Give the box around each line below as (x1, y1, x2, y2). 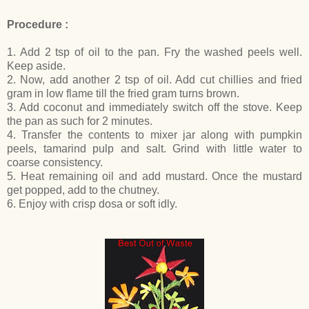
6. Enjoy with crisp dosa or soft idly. (7, 197, 177, 210)
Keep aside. (7, 59, 66, 72)
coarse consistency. (7, 156, 103, 168)
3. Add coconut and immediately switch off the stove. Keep (7, 101, 302, 113)
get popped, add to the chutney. (7, 183, 159, 196)
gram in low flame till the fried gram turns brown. (7, 87, 239, 99)
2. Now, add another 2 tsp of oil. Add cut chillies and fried (7, 73, 302, 86)
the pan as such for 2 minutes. (7, 114, 152, 127)
